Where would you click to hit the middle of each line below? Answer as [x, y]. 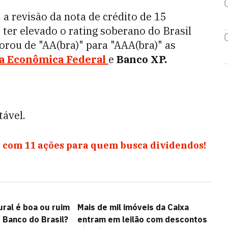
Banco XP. [140, 59]
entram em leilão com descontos [142, 219]
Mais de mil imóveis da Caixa [133, 207]
